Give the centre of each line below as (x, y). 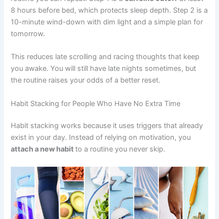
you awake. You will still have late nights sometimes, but (104, 69)
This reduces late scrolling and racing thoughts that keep (105, 57)
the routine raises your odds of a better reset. (86, 80)
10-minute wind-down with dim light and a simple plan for (107, 22)
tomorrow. (29, 33)
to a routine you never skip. (121, 149)
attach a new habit (43, 149)
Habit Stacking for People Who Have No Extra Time (96, 103)
